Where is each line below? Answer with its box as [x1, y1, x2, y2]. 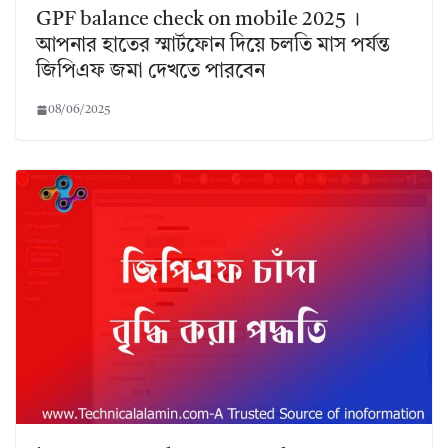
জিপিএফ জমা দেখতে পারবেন [36, 61, 265, 82]
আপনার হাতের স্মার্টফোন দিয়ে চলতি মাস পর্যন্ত [36, 35, 390, 56]
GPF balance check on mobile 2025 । [36, 9, 360, 30]
